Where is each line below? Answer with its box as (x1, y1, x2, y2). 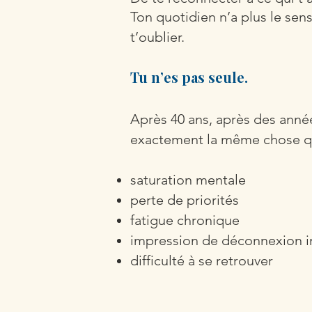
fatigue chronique (130, 212, 240, 228)
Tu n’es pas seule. (130, 68, 248, 86)
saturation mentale (130, 171, 246, 188)
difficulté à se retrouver (130, 252, 273, 269)
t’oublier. (130, 29, 185, 45)
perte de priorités (130, 192, 239, 208)
